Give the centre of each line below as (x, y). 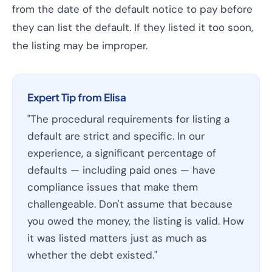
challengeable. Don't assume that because (130, 204)
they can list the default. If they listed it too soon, (133, 27)
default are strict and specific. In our (116, 136)
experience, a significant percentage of (122, 153)
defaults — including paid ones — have (121, 170)
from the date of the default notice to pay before (132, 9)
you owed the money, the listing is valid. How (136, 221)
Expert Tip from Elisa (77, 97)
